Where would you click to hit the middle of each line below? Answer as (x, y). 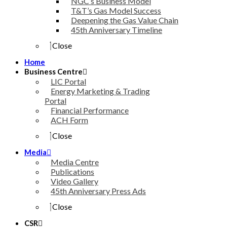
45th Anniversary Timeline (117, 30)
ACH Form (69, 120)
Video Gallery (74, 181)
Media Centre (75, 162)
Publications (72, 172)
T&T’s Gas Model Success (116, 10)
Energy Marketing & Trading (100, 91)
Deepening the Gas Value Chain (125, 20)
